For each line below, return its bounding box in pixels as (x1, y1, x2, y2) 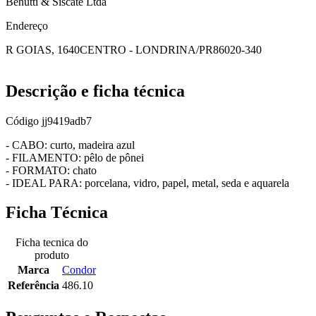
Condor (62, 264, 96, 276)
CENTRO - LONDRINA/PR (80, 43, 213, 56)
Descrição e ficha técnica (6, 81, 185, 100)
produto (35, 249, 69, 262)
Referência (8, 279, 59, 292)
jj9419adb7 (42, 114, 92, 127)
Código (6, 114, 42, 127)
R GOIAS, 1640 (6, 43, 80, 56)
